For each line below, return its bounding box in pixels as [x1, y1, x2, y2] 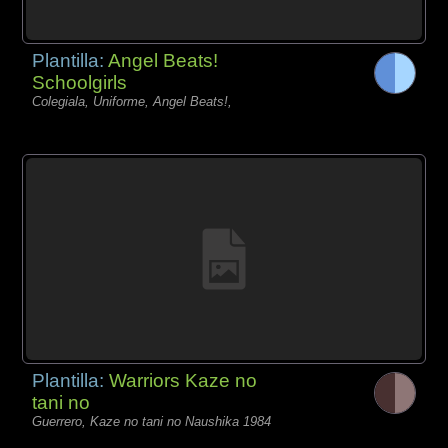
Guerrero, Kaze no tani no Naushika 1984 [32, 413, 272, 429]
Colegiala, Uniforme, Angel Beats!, [32, 93, 233, 109]
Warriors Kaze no [109, 369, 258, 391]
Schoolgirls [32, 71, 128, 93]
